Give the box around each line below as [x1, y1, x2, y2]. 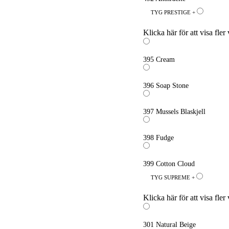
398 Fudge [143, 134, 174, 142]
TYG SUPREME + [151, 174, 197, 180]
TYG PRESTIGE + [151, 9, 197, 15]
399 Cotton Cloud [143, 160, 195, 168]
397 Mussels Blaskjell [143, 108, 206, 116]
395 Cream [143, 56, 175, 63]
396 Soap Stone [143, 82, 189, 89]
